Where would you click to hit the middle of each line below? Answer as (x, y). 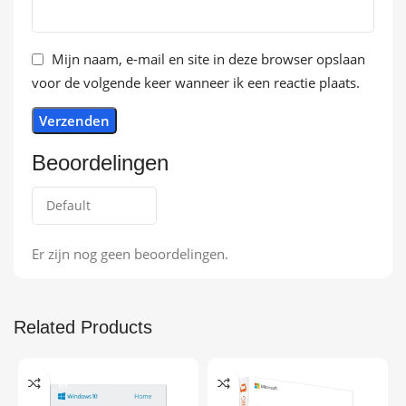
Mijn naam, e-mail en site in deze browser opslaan (208, 59)
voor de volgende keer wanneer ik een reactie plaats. (196, 83)
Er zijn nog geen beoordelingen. (130, 254)
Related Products (83, 328)
